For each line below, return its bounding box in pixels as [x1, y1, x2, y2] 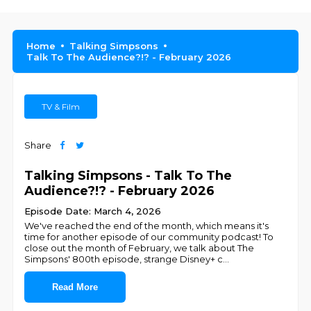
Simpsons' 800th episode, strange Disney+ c [24, 253, 224, 264]
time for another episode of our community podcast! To [24, 231, 274, 242]
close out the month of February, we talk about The [24, 242, 255, 253]
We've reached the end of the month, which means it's [24, 220, 269, 231]
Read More [52, 282, 99, 292]
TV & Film [42, 101, 81, 112]
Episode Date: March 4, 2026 [24, 205, 162, 217]
